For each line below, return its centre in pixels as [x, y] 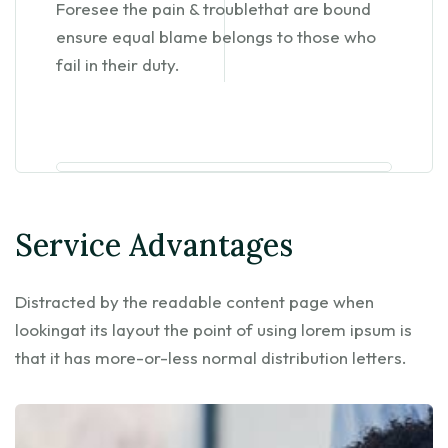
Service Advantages [154, 245]
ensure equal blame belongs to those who [216, 37]
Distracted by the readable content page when [194, 302]
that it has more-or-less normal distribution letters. [211, 358]
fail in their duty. [118, 65]
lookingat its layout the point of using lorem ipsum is [213, 330]
